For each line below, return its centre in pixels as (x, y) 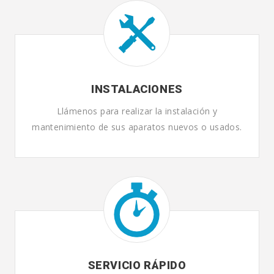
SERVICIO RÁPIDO (137, 265)
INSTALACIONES (137, 89)
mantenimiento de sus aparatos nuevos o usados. (137, 127)
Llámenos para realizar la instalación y (137, 111)
